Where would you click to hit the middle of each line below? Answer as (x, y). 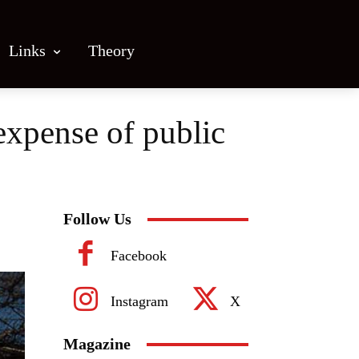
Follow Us (97, 219)
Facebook (139, 255)
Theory (111, 50)
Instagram (139, 301)
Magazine (97, 344)
